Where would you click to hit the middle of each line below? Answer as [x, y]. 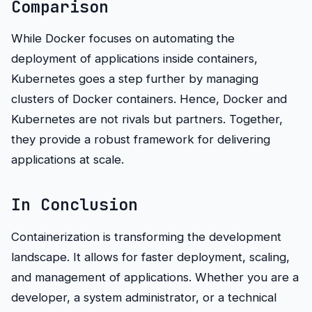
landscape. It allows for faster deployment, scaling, [150, 257]
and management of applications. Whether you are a [155, 277]
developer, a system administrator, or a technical [144, 297]
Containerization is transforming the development [146, 236]
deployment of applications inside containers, [134, 59]
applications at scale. [68, 160]
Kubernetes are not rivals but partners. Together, [147, 119]
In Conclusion [75, 205]
